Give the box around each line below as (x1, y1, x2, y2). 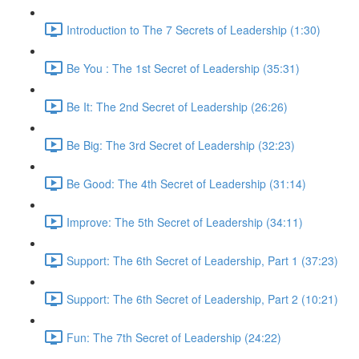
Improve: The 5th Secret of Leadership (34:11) (67, 213, 303, 230)
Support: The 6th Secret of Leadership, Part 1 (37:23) (67, 252, 338, 268)
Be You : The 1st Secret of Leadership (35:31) (67, 59, 300, 76)
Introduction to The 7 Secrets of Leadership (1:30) (67, 21, 321, 38)
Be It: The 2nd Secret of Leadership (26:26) (67, 98, 288, 115)
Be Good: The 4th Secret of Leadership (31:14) (67, 175, 306, 192)
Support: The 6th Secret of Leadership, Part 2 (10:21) (67, 290, 338, 307)
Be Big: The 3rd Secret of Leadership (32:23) (67, 136, 295, 153)
